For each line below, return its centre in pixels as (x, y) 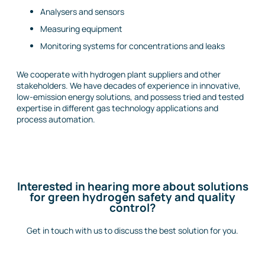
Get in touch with (59, 230)
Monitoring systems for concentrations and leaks (132, 46)
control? (132, 208)
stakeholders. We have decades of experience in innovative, (129, 86)
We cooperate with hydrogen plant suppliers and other (119, 75)
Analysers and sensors (82, 11)
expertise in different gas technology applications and (117, 108)
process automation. (56, 119)
